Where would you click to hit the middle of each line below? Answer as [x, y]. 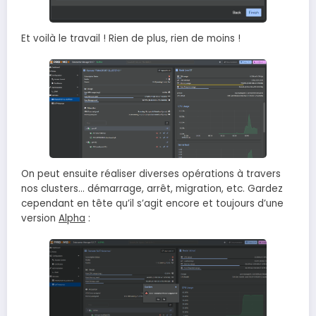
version [40, 218]
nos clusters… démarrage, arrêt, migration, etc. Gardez [152, 188]
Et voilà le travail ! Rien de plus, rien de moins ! [131, 39]
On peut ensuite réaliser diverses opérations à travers [151, 174]
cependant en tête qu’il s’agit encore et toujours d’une [152, 203]
